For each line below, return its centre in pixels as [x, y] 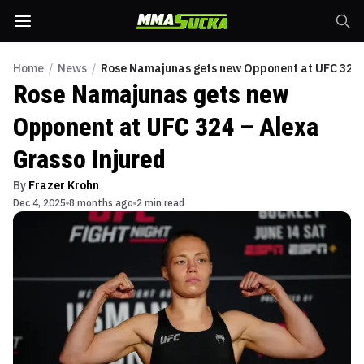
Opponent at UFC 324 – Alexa [166, 127]
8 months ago [101, 203]
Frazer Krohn [64, 185]
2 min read [160, 203]
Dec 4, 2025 [39, 203]
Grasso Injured [89, 159]
